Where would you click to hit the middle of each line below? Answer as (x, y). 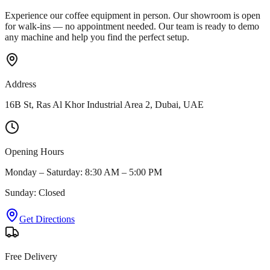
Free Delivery (31, 256)
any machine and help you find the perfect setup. (97, 37)
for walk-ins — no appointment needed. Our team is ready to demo (132, 26)
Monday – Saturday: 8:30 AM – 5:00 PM (83, 172)
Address (20, 84)
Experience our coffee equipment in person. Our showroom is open (133, 15)
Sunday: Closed (35, 192)
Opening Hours (34, 151)
